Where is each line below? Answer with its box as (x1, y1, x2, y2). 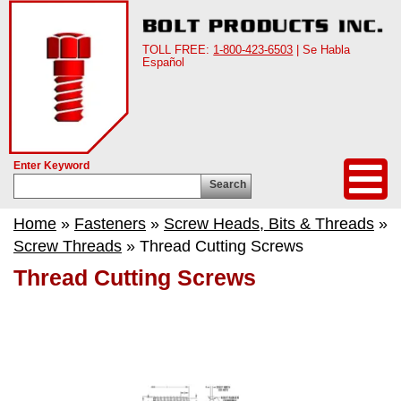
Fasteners (74, 215, 146, 233)
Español (142, 55, 185, 69)
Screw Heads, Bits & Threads (164, 215, 374, 233)
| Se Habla (293, 42, 351, 56)
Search (209, 178, 246, 192)
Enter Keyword (13, 159, 90, 172)
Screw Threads (13, 237, 122, 255)
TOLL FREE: (142, 42, 214, 56)
